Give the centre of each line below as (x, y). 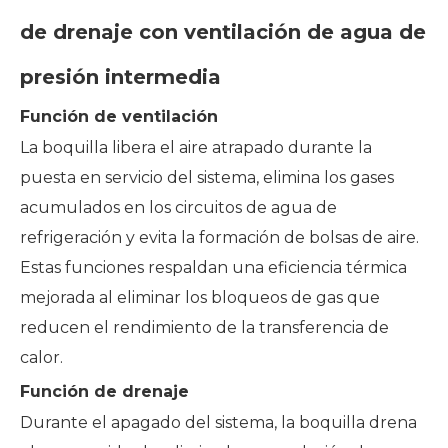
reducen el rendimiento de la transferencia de (204, 327)
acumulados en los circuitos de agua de (178, 207)
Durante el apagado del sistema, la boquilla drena (218, 422)
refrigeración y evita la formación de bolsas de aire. (219, 237)
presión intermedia (120, 76)
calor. (41, 357)
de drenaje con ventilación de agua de (223, 31)
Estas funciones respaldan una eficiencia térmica (213, 267)
